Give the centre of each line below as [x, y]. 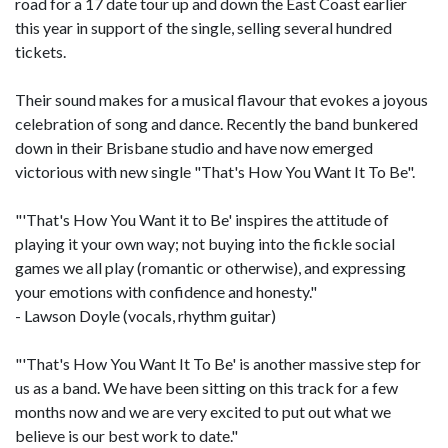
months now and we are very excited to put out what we [203, 411]
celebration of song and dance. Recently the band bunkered [216, 123]
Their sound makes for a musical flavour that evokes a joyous [221, 99]
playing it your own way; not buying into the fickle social [205, 243]
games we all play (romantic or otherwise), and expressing [210, 267]
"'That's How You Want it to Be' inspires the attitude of [202, 219]
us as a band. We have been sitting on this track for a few [206, 387]
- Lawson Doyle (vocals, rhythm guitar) [145, 315]
